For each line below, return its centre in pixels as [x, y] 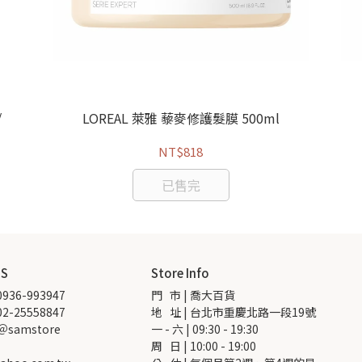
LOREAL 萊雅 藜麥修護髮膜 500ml [181, 118]
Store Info [180, 273]
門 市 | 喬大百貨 [193, 295]
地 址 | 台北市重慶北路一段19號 [234, 312]
